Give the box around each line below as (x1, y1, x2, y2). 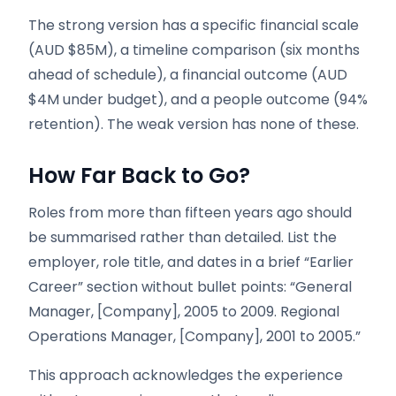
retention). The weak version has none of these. (28, 114, 359, 134)
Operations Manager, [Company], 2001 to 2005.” (28, 326, 361, 346)
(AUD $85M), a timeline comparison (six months (28, 40, 360, 60)
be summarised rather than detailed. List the (28, 227, 337, 247)
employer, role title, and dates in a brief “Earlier (28, 252, 354, 272)
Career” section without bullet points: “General (28, 277, 352, 297)
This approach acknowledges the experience (28, 365, 343, 385)
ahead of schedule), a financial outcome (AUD (28, 65, 347, 85)
